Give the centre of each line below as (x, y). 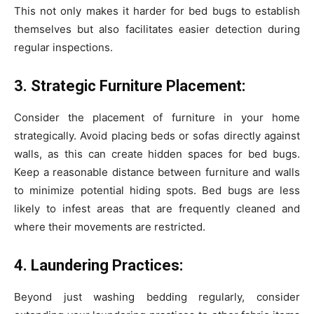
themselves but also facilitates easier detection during (157, 29)
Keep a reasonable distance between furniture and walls (157, 172)
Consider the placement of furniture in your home (157, 118)
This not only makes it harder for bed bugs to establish (157, 11)
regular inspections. (63, 48)
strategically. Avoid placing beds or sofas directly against (157, 136)
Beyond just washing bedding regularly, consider (157, 297)
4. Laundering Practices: (98, 266)
